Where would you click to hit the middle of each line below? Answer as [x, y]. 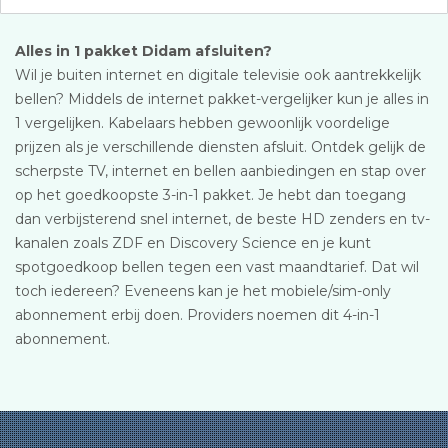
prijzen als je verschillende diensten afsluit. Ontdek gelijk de [220, 147]
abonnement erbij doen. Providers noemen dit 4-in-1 [197, 315]
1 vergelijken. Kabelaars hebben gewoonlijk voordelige [202, 123]
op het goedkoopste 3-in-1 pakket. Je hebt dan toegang [210, 195]
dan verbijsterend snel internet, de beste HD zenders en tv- [222, 219]
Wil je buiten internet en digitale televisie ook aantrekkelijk [218, 75]
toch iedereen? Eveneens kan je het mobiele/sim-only [203, 291]
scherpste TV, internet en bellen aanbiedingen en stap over [220, 171]
